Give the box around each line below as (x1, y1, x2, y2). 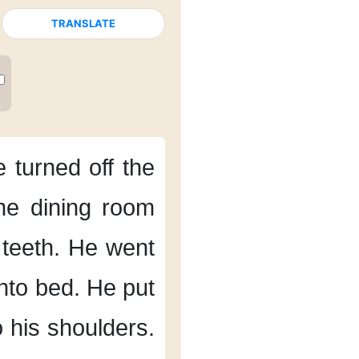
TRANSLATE (51, 17, 116, 30)
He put (86, 275, 155, 301)
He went (67, 235, 155, 260)
